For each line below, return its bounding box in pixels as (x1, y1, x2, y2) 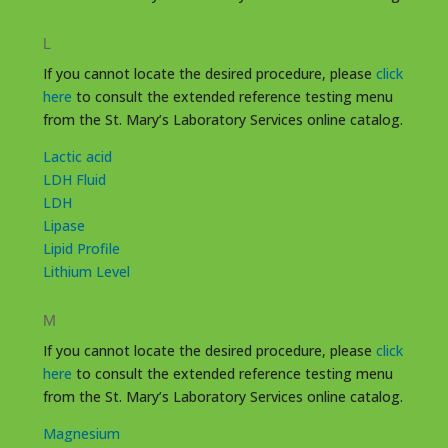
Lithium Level (42, 261, 130, 281)
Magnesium (42, 423, 120, 443)
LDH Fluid (42, 169, 106, 189)
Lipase (42, 215, 85, 235)
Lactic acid (42, 146, 112, 166)
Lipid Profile (42, 238, 120, 258)
